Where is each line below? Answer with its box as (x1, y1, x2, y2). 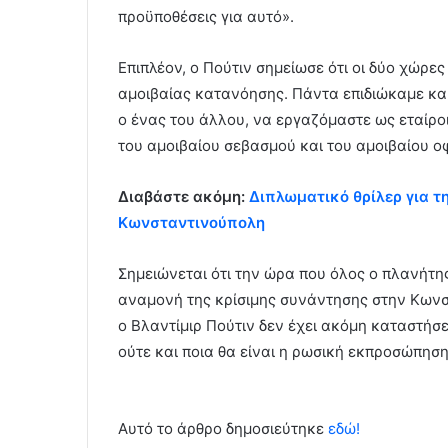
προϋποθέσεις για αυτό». (118, 7, 294, 27)
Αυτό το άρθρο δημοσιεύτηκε (118, 419, 328, 439)
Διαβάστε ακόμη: (118, 187, 249, 207)
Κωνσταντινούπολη (118, 213, 265, 233)
